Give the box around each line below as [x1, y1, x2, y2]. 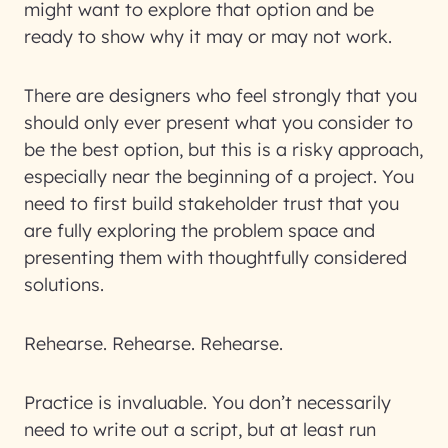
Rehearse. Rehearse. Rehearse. [24, 332, 283, 355]
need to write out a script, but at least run [24, 418, 376, 441]
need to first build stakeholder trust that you [24, 192, 399, 215]
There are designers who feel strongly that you [24, 84, 417, 107]
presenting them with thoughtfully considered [24, 246, 407, 269]
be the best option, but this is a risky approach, [24, 138, 423, 161]
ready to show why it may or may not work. [24, 25, 397, 48]
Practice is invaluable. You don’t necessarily [24, 391, 391, 414]
